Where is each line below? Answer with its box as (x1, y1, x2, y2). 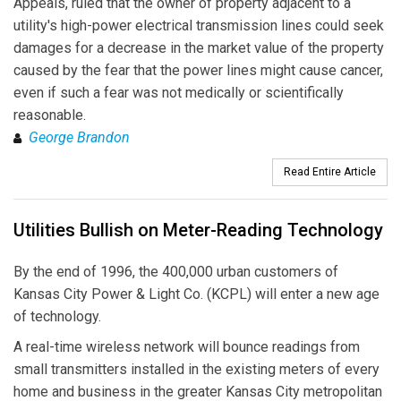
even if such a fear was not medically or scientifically (13, 84, 344, 102)
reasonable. (13, 107, 86, 124)
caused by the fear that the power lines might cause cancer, (13, 62, 383, 80)
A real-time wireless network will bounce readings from (13, 337, 360, 355)
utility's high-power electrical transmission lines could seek (13, 17, 384, 35)
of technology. (13, 308, 101, 326)
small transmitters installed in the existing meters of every (13, 360, 380, 378)
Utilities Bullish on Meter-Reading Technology (13, 219, 383, 242)
